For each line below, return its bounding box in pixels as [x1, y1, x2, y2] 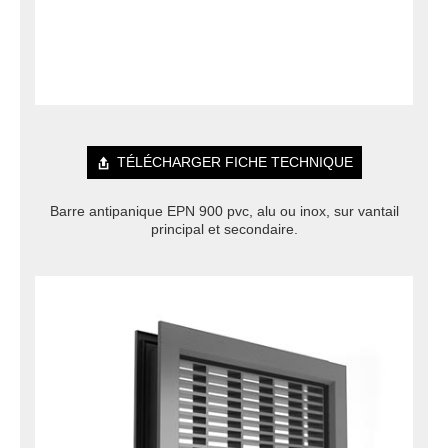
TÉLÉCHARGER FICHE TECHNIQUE [116, 154, 353, 171]
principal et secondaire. [150, 221, 298, 238]
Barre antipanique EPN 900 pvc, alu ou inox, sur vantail [49, 203, 399, 220]
